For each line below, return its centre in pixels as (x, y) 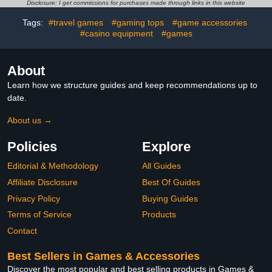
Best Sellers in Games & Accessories (104, 257)
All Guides (161, 166)
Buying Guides (170, 198)
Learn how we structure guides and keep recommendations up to (132, 85)
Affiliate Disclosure (42, 182)
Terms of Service (39, 215)
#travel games (76, 23)
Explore (166, 147)
